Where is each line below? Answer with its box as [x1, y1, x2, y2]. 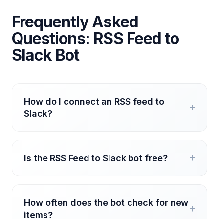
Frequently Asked [12, 12, 138, 31]
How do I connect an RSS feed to [24, 96, 164, 107]
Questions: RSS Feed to [12, 29, 179, 48]
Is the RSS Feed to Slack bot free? [24, 153, 168, 163]
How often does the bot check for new [24, 197, 189, 208]
